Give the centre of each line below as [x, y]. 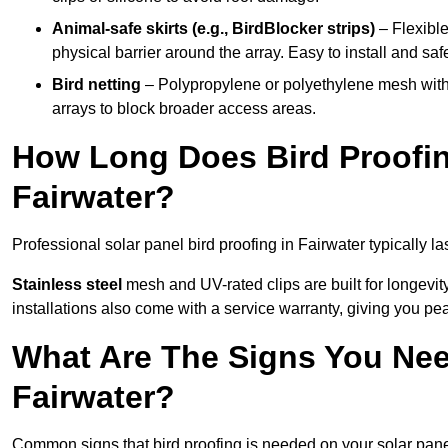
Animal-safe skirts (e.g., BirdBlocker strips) [213, 29]
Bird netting [96, 85]
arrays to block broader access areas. [184, 109]
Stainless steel [67, 285]
